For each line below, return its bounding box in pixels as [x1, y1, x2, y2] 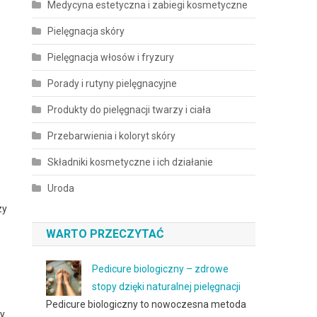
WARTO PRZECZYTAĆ [46, 227, 164, 241]
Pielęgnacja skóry [47, 25, 125, 37]
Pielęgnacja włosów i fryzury [47, 52, 175, 63]
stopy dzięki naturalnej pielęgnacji [92, 281, 241, 292]
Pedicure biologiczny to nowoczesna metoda [46, 299, 247, 310]
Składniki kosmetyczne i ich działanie [47, 156, 214, 168]
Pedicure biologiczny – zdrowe [92, 263, 229, 275]
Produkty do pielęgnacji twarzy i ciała [47, 104, 212, 115]
